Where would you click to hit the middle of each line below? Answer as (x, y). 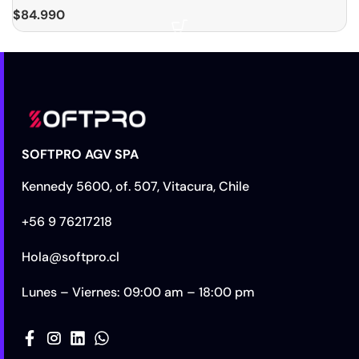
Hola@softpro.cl (71, 257)
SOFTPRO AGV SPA (81, 155)
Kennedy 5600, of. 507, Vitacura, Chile (136, 187)
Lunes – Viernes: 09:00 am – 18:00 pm (139, 292)
